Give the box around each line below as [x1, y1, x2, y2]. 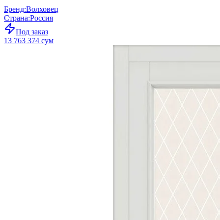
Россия [30, 13, 53, 22]
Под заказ [16, 27, 48, 36]
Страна [4, 13, 28, 22]
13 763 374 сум [4, 36, 54, 45]
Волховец [26, 4, 58, 13]
